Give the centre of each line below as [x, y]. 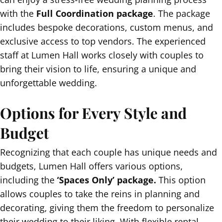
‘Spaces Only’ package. [107, 180]
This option [181, 180]
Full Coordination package [95, 13]
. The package [182, 13]
